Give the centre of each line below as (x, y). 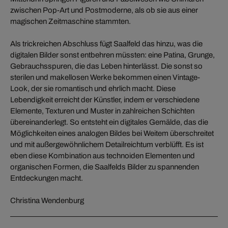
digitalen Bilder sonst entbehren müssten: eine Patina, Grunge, (112, 55)
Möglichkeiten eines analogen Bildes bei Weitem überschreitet (112, 133)
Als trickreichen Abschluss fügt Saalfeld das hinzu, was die (106, 44)
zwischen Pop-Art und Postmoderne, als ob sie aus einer (104, 10)
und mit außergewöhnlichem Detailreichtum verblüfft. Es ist (107, 144)
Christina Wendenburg (47, 200)
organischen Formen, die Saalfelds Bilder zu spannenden (105, 167)
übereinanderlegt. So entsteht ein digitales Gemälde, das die (109, 122)
